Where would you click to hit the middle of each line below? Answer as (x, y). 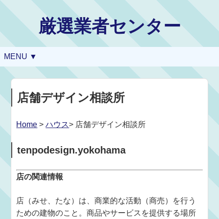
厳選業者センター (109, 26)
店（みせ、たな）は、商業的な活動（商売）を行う (106, 201)
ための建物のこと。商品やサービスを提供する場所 (106, 213)
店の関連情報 (40, 177)
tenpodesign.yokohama (72, 150)
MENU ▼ (21, 56)
